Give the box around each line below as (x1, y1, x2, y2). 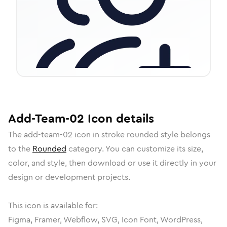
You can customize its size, (105, 143, 203, 155)
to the (8, 143, 32, 155)
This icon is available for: (8, 200, 98, 211)
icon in (72, 129, 101, 140)
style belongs (159, 129, 210, 140)
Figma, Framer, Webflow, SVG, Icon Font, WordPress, (8, 214, 203, 225)
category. (66, 143, 105, 155)
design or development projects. (8, 171, 130, 183)
